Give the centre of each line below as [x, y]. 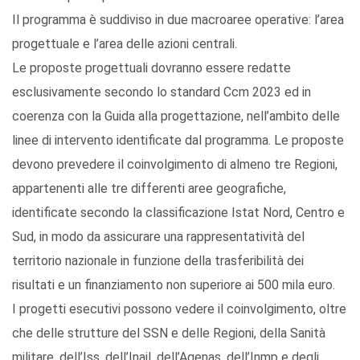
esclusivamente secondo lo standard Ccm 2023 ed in [162, 92]
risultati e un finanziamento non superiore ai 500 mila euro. [174, 285]
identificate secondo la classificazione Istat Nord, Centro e [178, 213]
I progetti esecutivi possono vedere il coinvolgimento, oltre [179, 309]
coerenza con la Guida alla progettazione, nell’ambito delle [176, 117]
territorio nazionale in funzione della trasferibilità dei [158, 261]
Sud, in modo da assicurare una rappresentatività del [158, 237]
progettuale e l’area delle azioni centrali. [125, 44]
